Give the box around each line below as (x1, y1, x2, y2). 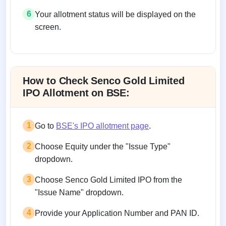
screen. (35, 22, 61, 31)
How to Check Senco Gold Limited (23, 75, 185, 86)
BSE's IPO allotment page (56, 121, 149, 130)
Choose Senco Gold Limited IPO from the (35, 175, 182, 184)
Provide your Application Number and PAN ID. (35, 208, 199, 217)
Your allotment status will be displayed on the (35, 10, 196, 19)
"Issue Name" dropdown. (35, 188, 124, 197)
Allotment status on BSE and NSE (10, 53, 173, 66)
